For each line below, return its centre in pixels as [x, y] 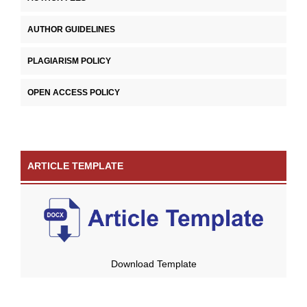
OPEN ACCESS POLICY [74, 93]
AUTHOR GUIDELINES [71, 30]
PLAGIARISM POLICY [69, 61]
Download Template [153, 263]
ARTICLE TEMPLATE [75, 166]
